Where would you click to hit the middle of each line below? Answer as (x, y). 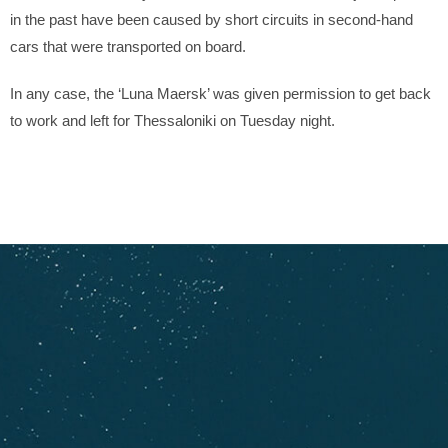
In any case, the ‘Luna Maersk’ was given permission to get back (220, 93)
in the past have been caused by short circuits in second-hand (211, 19)
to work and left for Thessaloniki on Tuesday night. (172, 120)
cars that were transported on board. (128, 46)
